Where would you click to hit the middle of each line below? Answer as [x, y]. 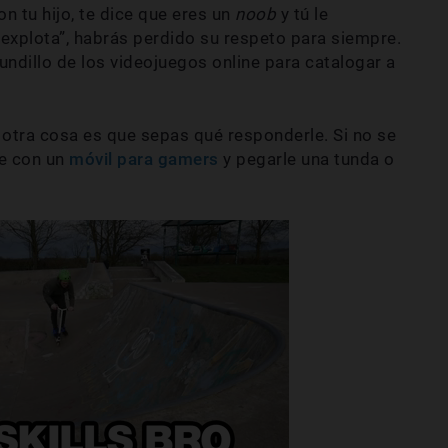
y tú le [304, 14]
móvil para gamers [144, 159]
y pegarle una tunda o [306, 159]
